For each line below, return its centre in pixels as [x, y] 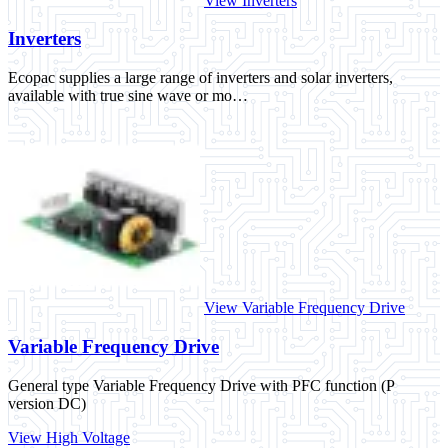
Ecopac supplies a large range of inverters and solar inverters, [200, 78]
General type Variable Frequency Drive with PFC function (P [201, 385]
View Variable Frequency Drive [304, 308]
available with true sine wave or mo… [128, 96]
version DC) [47, 403]
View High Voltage [69, 437]
